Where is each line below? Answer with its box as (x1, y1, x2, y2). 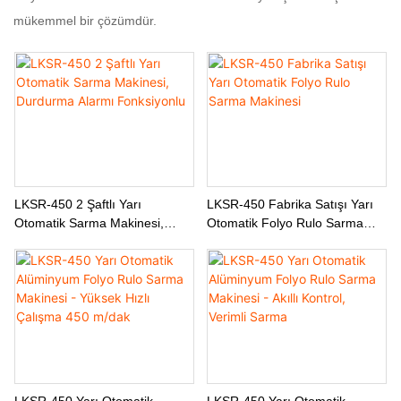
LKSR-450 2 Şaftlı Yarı (14, 196, 141, 211)
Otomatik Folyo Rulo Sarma (206, 215, 363, 230)
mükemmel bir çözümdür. (13, 13, 157, 28)
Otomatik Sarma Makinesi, (14, 215, 164, 230)
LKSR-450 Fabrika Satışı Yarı (206, 196, 373, 211)
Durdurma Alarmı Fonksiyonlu (14, 234, 183, 249)
